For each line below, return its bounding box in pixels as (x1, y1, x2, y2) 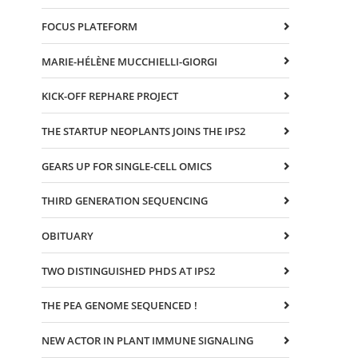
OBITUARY (42, 229, 93, 244)
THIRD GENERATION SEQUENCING (42, 193, 208, 209)
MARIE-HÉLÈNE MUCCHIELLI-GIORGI (42, 54, 217, 69)
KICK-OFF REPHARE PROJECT (42, 89, 178, 104)
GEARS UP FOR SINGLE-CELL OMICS (42, 158, 212, 173)
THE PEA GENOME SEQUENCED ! (42, 298, 197, 313)
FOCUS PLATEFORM (42, 18, 137, 34)
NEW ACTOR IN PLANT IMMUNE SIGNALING (42, 333, 253, 348)
